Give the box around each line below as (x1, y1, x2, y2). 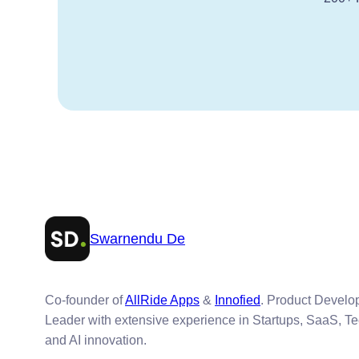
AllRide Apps (125, 293, 200, 307)
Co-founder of (45, 293, 125, 307)
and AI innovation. (45, 333, 147, 347)
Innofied (215, 293, 260, 307)
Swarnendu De (90, 231, 185, 247)
